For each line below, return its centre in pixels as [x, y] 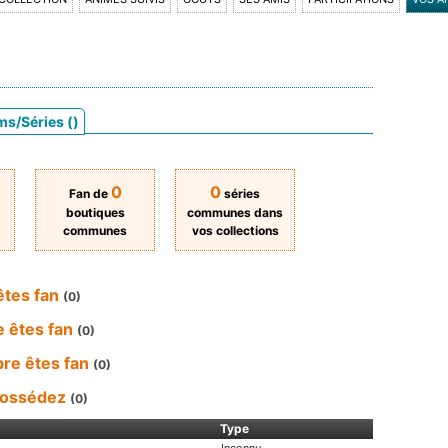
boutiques [95, 212]
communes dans [235, 212]
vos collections [235, 230]
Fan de [89, 193]
